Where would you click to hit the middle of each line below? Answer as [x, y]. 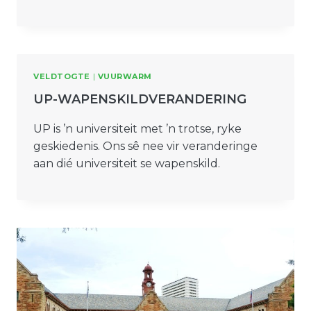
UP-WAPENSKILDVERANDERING [140, 99]
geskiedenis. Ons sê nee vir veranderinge [145, 146]
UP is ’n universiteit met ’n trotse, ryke [137, 128]
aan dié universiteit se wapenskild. [127, 163]
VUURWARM [125, 76]
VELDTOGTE [62, 76]
